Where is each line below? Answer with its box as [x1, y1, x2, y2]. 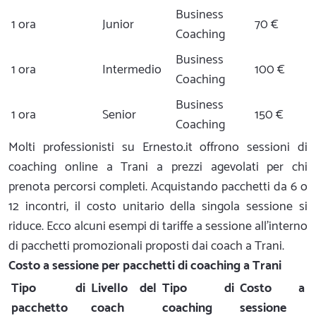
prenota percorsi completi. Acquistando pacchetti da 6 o [8, 176, 308, 197]
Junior [102, 13, 134, 35]
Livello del [91, 277, 157, 299]
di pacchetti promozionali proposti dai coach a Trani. [8, 235, 284, 257]
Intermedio [102, 59, 162, 80]
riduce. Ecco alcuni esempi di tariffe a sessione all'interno [8, 215, 308, 237]
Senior [102, 104, 136, 126]
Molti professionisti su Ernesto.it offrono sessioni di [8, 136, 308, 158]
